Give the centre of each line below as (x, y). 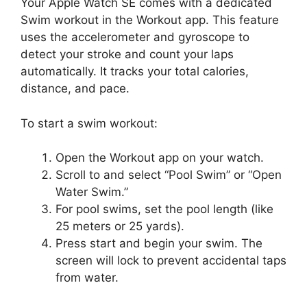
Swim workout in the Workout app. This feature (150, 20)
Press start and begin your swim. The (159, 243)
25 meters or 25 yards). (120, 226)
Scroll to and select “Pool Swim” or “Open (169, 175)
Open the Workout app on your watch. (160, 158)
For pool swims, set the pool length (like (164, 209)
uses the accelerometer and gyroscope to (135, 37)
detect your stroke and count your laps (127, 54)
